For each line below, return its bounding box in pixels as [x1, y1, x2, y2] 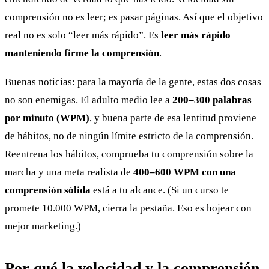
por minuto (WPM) [5, 112, 89, 124]
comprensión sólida [5, 184, 91, 196]
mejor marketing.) [5, 220, 81, 232]
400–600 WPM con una [133, 166, 236, 178]
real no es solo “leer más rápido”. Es [5, 29, 161, 41]
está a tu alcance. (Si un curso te [91, 184, 229, 196]
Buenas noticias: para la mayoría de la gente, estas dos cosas [5, 76, 261, 88]
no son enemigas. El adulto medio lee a [5, 94, 172, 106]
